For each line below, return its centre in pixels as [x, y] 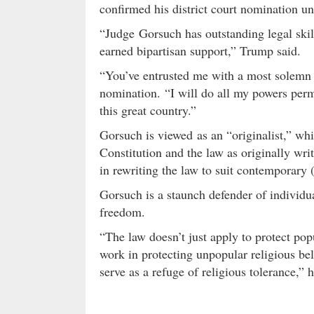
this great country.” [148, 110]
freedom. [122, 211]
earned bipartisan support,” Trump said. [200, 50]
